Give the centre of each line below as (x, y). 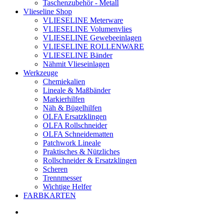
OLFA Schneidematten (78, 134)
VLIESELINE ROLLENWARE (93, 46)
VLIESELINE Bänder (78, 55)
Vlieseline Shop (48, 11)
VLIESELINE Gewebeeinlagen (92, 38)
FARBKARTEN (50, 195)
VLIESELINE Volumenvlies (87, 29)
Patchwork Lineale (72, 143)
